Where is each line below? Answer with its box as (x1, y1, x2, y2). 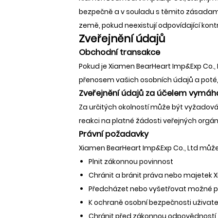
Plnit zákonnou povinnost (89, 156, 173, 166)
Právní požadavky (79, 128, 148, 140)
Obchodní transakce (79, 46, 160, 58)
